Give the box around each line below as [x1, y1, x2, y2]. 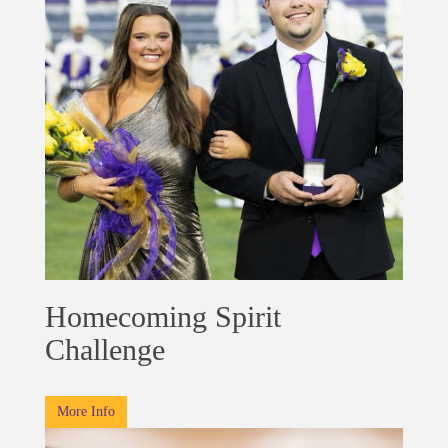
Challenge [45, 333, 165, 367]
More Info [57, 404, 115, 420]
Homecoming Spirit [45, 300, 281, 334]
